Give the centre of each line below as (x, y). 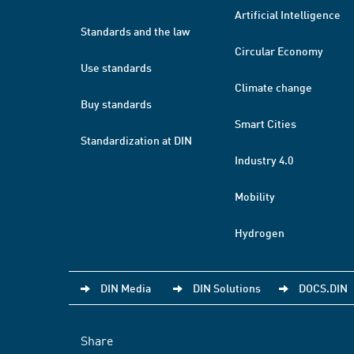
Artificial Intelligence (288, 14)
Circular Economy (279, 51)
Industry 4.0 (264, 160)
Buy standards (116, 104)
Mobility (255, 196)
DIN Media (126, 288)
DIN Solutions (227, 288)
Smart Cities (265, 123)
